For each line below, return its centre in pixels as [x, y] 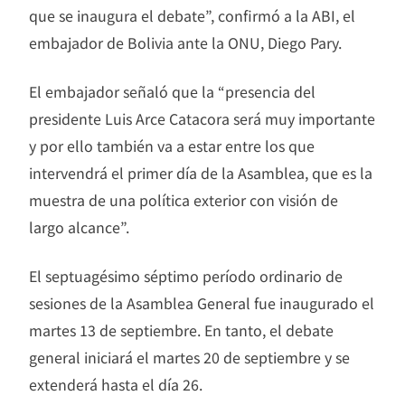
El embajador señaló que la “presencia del [172, 91]
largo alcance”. [79, 226]
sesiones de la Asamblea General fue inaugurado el [202, 302]
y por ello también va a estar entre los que [172, 145]
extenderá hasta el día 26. [116, 384]
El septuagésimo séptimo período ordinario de [186, 275]
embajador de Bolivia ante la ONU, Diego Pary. [185, 42]
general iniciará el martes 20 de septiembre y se [189, 357]
